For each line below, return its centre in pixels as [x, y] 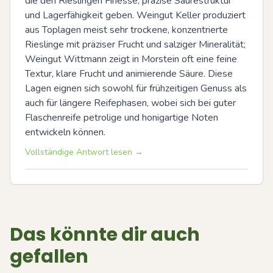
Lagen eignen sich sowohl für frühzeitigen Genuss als [136, 88]
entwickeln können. [65, 132]
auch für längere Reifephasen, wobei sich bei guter [130, 103]
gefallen [49, 257]
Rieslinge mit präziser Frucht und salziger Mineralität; [135, 44]
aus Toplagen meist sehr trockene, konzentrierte [126, 30]
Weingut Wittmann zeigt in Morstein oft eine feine [131, 59]
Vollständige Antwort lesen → [84, 152]
